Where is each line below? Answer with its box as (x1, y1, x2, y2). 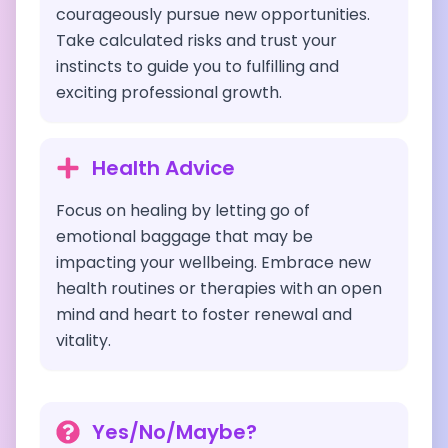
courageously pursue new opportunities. (56, 3, 370, 26)
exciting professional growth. (56, 81, 282, 104)
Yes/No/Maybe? (92, 418, 257, 446)
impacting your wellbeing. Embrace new (56, 251, 371, 274)
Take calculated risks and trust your (56, 29, 337, 52)
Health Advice (92, 154, 235, 182)
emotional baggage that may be (56, 225, 313, 248)
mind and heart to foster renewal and (56, 303, 352, 326)
